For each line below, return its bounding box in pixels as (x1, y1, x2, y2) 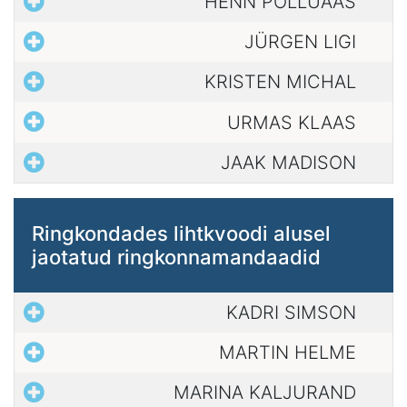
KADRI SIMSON (226, 301, 356, 323)
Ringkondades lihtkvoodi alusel (32, 221, 331, 245)
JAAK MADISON (221, 151, 356, 174)
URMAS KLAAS (227, 111, 356, 134)
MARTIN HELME (219, 342, 356, 364)
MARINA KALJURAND (174, 382, 356, 404)
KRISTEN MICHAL (204, 71, 356, 94)
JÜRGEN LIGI (244, 31, 356, 54)
